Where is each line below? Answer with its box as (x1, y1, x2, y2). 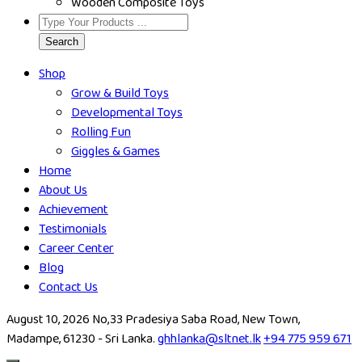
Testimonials (39, 219, 107, 239)
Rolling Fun (71, 122, 131, 142)
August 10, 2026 (6, 309, 90, 330)
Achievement (39, 200, 108, 220)
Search (45, 36, 78, 48)
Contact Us (39, 277, 98, 297)
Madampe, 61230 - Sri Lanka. (6, 329, 155, 349)
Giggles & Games (71, 141, 160, 162)
